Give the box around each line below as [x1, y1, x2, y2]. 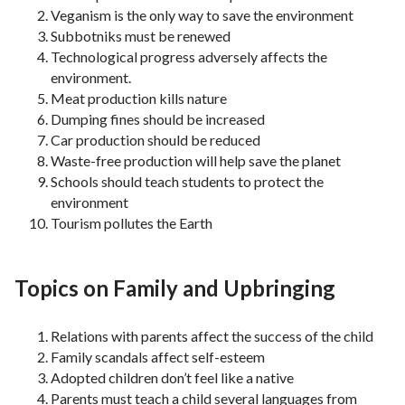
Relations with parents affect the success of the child [51, 327, 373, 345]
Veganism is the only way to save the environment [51, 6, 353, 24]
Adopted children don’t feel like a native [51, 369, 294, 387]
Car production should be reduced [51, 131, 260, 149]
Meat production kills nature [51, 89, 227, 108]
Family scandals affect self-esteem [51, 348, 265, 366]
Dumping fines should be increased [51, 110, 265, 128]
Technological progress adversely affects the [51, 48, 327, 66]
